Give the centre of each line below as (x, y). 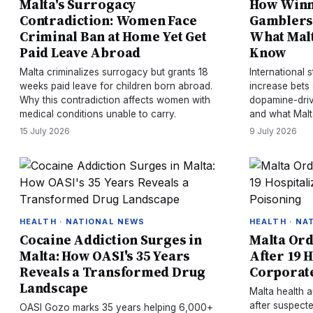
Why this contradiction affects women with (115, 100)
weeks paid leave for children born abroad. (116, 86)
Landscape (54, 288)
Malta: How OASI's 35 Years (105, 256)
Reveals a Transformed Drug (113, 272)
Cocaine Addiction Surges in (111, 240)
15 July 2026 (45, 131)
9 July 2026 (273, 131)
